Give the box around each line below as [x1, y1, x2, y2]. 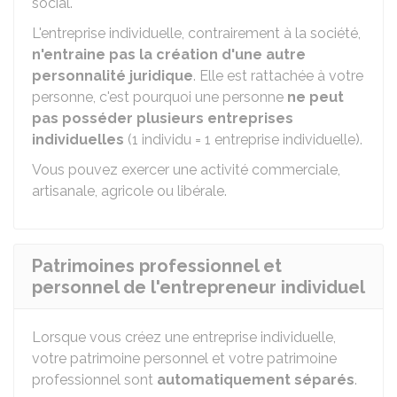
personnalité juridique [32, 67, 193, 84]
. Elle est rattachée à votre [193, 67, 363, 84]
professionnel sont [32, 371, 157, 388]
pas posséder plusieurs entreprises [32, 110, 293, 127]
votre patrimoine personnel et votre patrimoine [32, 350, 337, 367]
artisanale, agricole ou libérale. [32, 183, 227, 199]
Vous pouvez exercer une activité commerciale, [32, 161, 340, 178]
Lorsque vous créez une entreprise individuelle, [32, 329, 336, 346]
